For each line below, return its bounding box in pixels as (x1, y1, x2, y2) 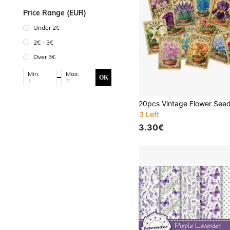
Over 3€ (33, 53, 55, 61)
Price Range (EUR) (23, 8, 86, 17)
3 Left (139, 109, 160, 119)
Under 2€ (33, 24, 60, 32)
